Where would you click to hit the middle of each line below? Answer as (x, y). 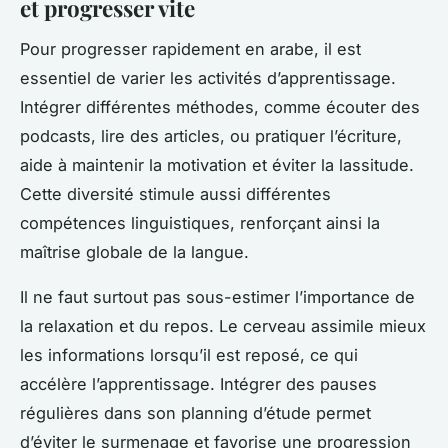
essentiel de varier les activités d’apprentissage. (208, 77)
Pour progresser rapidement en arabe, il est (190, 48)
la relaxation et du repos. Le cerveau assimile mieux (223, 325)
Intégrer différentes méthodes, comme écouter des (220, 106)
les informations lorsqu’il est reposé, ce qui (189, 354)
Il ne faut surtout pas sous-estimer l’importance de (217, 296)
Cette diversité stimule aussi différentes (175, 193)
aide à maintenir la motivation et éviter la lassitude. (217, 164)
